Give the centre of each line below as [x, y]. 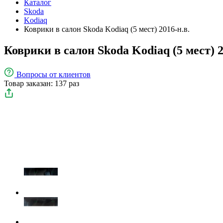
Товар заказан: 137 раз [42, 83]
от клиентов [70, 74]
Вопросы [33, 74]
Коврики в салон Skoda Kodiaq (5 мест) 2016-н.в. [107, 29]
